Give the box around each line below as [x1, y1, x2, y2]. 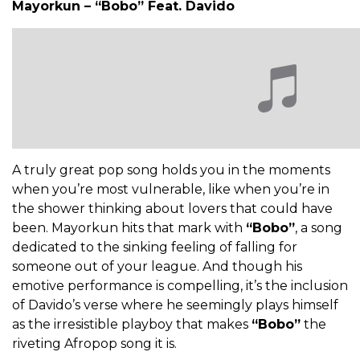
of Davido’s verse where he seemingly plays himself [12, 297, 338, 313]
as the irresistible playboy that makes [12, 317, 252, 333]
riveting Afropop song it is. [12, 336, 177, 352]
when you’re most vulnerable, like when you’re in [12, 182, 329, 198]
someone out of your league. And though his [12, 259, 302, 275]
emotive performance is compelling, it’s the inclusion [12, 278, 348, 294]
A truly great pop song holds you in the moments [12, 162, 330, 178]
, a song [295, 220, 342, 236]
